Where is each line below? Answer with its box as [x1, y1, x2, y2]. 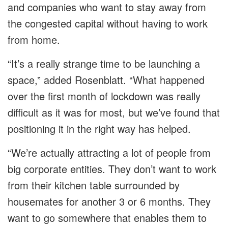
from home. [8, 32, 60, 47]
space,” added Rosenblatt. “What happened [8, 72, 205, 88]
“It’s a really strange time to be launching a [8, 56, 200, 71]
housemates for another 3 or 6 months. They [8, 194, 211, 209]
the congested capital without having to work [8, 16, 208, 31]
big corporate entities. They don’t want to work [8, 161, 216, 177]
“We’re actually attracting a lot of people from [8, 145, 211, 160]
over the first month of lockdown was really [8, 89, 201, 104]
